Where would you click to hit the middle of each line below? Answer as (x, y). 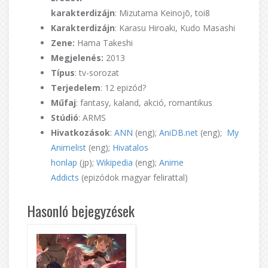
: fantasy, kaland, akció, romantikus (144, 103)
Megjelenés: (78, 58)
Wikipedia (115, 163)
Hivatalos (130, 148)
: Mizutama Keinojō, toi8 (162, 13)
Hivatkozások (80, 133)
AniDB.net (179, 133)
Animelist (68, 148)
